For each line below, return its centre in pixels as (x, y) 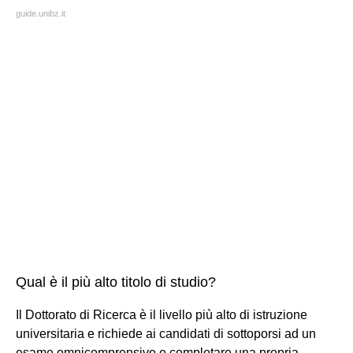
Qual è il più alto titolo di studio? (116, 282)
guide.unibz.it (41, 13)
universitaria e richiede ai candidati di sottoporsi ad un (166, 333)
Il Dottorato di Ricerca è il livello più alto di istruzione (162, 314)
